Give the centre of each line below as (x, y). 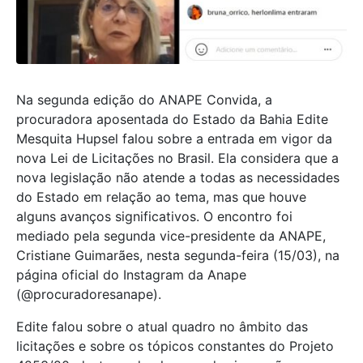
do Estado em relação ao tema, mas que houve (161, 196)
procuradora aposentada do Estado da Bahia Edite (172, 119)
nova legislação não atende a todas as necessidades (178, 177)
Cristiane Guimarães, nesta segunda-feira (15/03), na (178, 255)
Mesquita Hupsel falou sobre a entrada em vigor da (174, 138)
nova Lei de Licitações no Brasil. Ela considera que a (177, 158)
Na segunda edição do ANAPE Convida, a (144, 99)
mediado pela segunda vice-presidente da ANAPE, (171, 235)
